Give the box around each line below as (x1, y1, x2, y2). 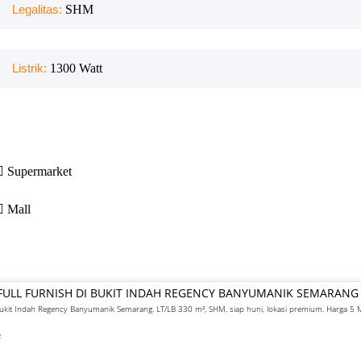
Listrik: (12, 61, 50, 75)
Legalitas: (12, 2, 65, 16)
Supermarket (7, 164, 72, 178)
